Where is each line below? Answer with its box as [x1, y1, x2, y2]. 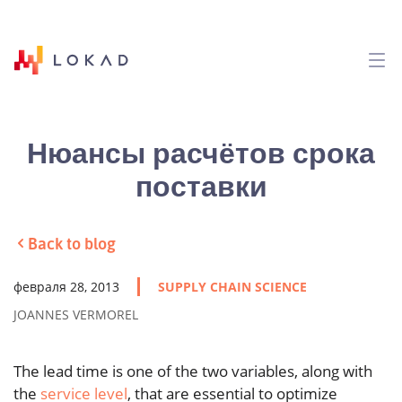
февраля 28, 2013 [13, 277, 119, 295]
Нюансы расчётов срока [27, 133, 375, 170]
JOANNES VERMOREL [13, 305, 138, 323]
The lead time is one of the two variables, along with [13, 360, 372, 381]
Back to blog [28, 232, 116, 253]
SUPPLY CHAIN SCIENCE [158, 277, 307, 295]
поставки [135, 166, 267, 204]
